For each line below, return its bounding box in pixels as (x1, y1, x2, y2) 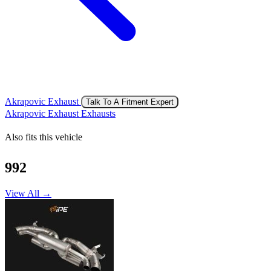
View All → (5, 188, 51, 198)
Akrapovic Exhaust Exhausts (5, 108, 116, 119)
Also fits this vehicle (5, 131, 82, 142)
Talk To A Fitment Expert (86, 97, 174, 106)
